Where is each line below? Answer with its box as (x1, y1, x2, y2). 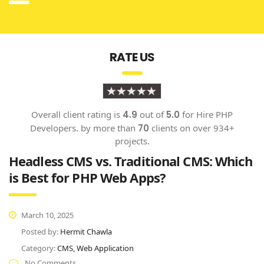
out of (137, 108, 166, 120)
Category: (21, 242, 57, 253)
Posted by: (21, 226, 60, 237)
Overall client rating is (31, 108, 123, 120)
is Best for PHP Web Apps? (9, 168, 166, 186)
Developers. (29, 121, 78, 134)
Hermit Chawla (60, 226, 112, 237)
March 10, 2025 (19, 209, 74, 220)
